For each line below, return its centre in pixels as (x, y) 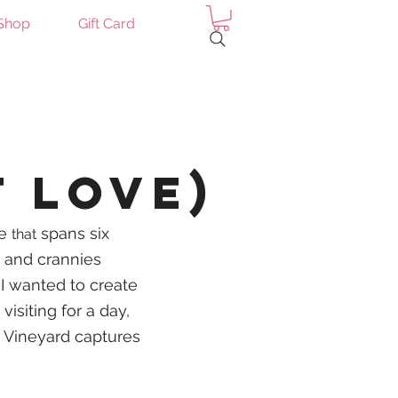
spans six (72, 233)
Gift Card (106, 24)
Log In (196, 95)
